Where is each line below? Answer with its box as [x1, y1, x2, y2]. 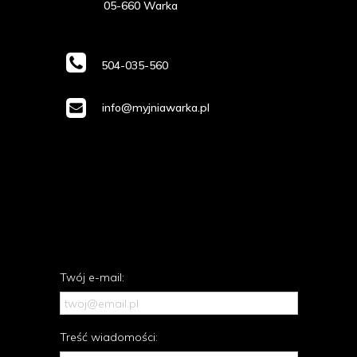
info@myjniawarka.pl [102, 100, 210, 115]
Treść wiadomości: [60, 330, 158, 345]
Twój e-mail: [60, 270, 124, 284]
